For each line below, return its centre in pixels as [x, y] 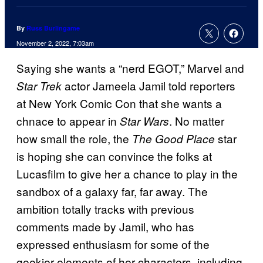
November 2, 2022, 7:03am [55, 43]
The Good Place [173, 139]
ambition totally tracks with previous [105, 209]
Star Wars [144, 121]
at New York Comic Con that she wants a [119, 103]
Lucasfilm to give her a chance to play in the [127, 174]
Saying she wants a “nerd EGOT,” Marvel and [130, 68]
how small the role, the [74, 139]
